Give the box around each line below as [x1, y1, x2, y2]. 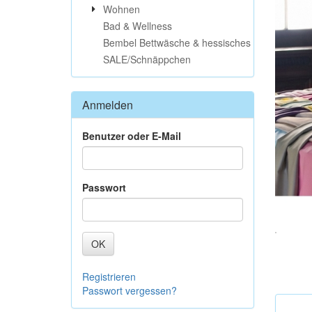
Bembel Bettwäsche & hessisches [103, 36, 251, 49]
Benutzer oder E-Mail [82, 129, 181, 143]
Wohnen [103, 2, 140, 16]
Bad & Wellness [103, 19, 172, 33]
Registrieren [82, 270, 136, 283]
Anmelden [82, 97, 133, 113]
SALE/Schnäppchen [103, 52, 191, 66]
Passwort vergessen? [82, 283, 177, 297]
